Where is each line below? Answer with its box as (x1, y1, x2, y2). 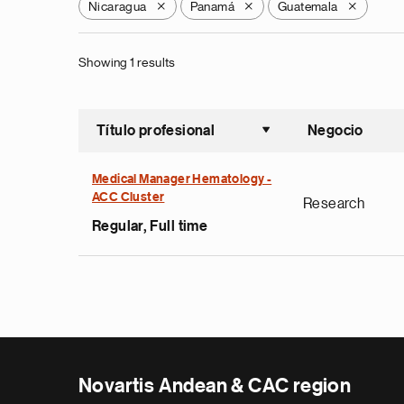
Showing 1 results (78, 56, 176, 69)
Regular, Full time (92, 219, 208, 234)
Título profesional (96, 124, 216, 138)
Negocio (308, 124, 363, 138)
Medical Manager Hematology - (92, 173, 272, 186)
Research (303, 197, 365, 211)
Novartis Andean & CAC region (78, 376, 352, 396)
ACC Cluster (92, 191, 165, 204)
